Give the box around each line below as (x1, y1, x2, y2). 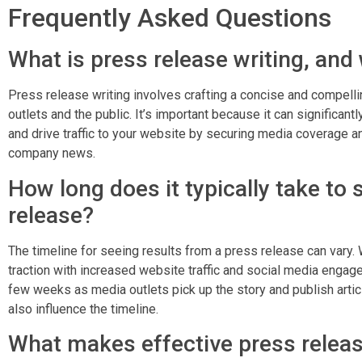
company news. (8, 145, 95, 162)
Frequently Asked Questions (8, 2, 331, 34)
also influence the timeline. (8, 301, 158, 317)
